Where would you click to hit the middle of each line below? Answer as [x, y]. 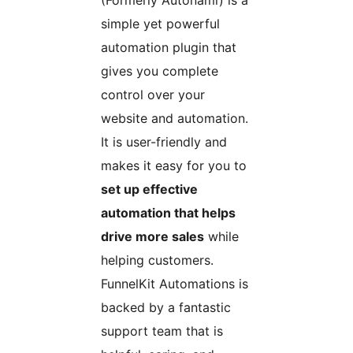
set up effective [149, 190]
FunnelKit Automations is [175, 284]
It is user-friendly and [164, 142]
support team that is [162, 331]
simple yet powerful [160, 24]
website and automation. [175, 119]
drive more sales [152, 237]
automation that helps [168, 213]
